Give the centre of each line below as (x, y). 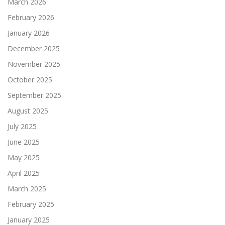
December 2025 (34, 48)
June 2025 (24, 142)
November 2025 (34, 64)
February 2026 (31, 17)
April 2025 (24, 173)
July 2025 (22, 126)
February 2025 (31, 204)
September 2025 (34, 95)
